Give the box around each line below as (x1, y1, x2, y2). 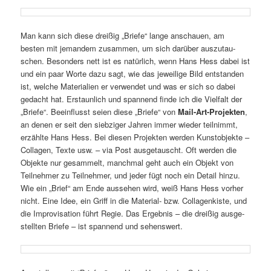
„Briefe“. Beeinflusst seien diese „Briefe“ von (21, 105, 178, 117)
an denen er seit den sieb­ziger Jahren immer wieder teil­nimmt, (21, 118, 238, 130)
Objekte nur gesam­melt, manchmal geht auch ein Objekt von (21, 156, 234, 168)
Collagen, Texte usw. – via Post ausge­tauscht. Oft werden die (21, 143, 237, 155)
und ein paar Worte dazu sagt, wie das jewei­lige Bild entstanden (21, 67, 244, 79)
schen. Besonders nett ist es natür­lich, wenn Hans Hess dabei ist (21, 54, 250, 67)
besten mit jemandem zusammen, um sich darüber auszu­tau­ (21, 42, 236, 54)
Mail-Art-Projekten (178, 105, 246, 117)
